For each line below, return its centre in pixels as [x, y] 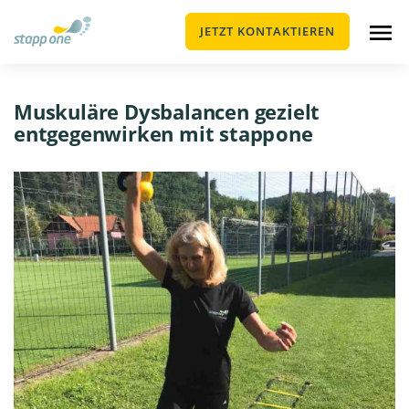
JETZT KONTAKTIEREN [267, 31]
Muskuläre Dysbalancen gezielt [167, 111]
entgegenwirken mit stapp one [163, 133]
